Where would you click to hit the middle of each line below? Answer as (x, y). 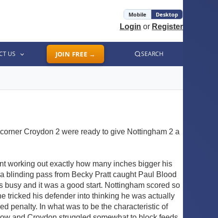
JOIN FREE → (75, 54)
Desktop (167, 14)
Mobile (137, 14)
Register (167, 27)
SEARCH (152, 54)
